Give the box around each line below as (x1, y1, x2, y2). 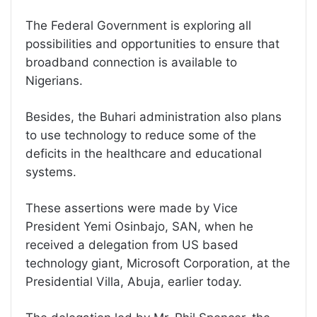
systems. (25, 164, 76, 179)
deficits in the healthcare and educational (25, 146, 262, 161)
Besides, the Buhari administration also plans (25, 109, 282, 124)
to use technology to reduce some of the (25, 127, 256, 142)
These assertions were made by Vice (25, 200, 238, 215)
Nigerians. (25, 73, 83, 88)
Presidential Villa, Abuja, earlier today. (25, 274, 242, 289)
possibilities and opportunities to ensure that (25, 36, 279, 51)
